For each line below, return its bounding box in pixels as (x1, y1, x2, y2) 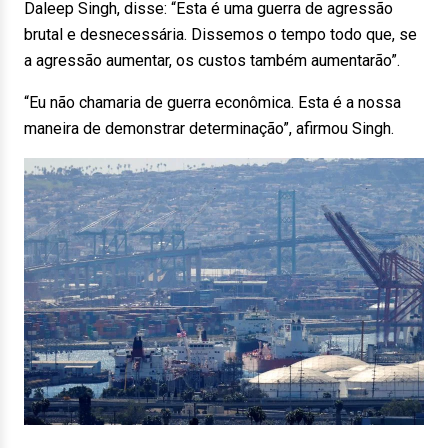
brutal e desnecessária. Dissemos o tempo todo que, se (24, 25, 417, 44)
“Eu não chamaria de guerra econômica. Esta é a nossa (24, 93, 401, 112)
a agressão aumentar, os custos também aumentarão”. (24, 51, 400, 70)
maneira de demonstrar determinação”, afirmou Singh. (24, 119, 394, 138)
